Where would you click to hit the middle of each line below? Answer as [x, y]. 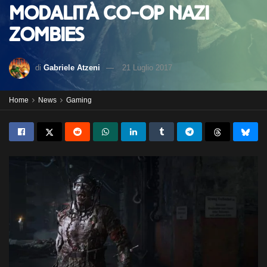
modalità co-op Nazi [109, 13]
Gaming [79, 100]
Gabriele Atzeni [72, 67]
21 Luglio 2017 [147, 67]
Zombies [47, 35]
